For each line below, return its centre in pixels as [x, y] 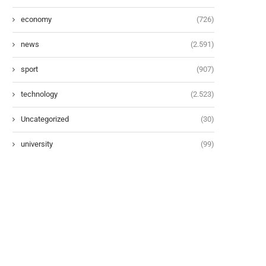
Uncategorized [45, 119]
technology [39, 94]
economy [36, 19]
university [37, 144]
